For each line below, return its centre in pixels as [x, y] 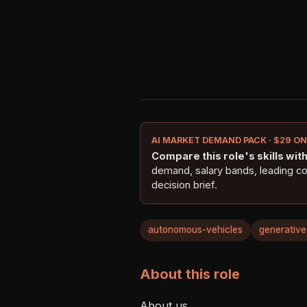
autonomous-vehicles [195, 230]
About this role [190, 274]
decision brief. [184, 185]
